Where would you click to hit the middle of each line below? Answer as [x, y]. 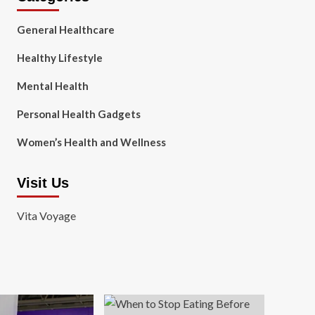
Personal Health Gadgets [78, 114]
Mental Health [52, 86]
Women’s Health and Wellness [91, 142]
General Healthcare [65, 30]
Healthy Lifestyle [59, 58]
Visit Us [43, 183]
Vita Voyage [46, 216]
